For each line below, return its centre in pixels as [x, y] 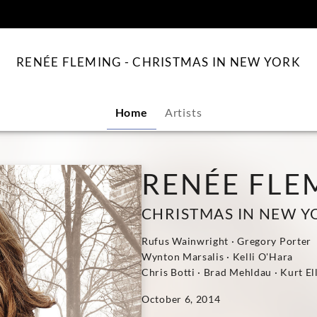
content [175, 9]
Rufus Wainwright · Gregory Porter [227, 241]
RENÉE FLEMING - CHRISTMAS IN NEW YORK [158, 62]
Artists [183, 112]
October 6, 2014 [181, 299]
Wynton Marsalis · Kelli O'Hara [217, 257]
